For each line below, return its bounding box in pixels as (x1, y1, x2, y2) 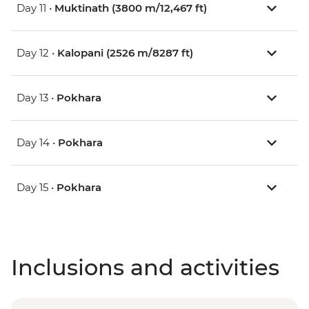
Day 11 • (17, 1, 54, 15)
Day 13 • (17, 91, 57, 105)
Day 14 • (17, 136, 58, 150)
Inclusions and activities (11, 254, 279, 281)
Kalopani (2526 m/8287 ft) (57, 46, 193, 60)
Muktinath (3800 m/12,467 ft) (54, 1, 207, 15)
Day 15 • (17, 181, 57, 195)
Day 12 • (17, 46, 57, 60)
